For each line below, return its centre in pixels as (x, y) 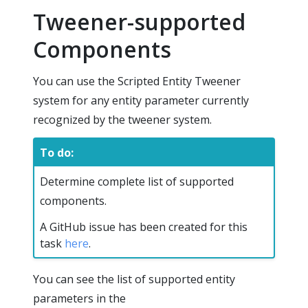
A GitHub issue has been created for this (144, 227)
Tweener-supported (139, 22)
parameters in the (79, 298)
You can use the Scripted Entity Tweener (137, 81)
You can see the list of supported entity (134, 279)
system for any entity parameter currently (141, 100)
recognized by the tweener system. (122, 120)
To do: (57, 153)
